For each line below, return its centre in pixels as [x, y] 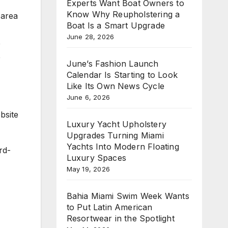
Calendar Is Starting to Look [122, 75]
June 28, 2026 [90, 36]
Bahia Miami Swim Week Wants [128, 196]
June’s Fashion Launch [112, 63]
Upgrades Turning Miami [115, 135]
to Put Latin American [109, 207]
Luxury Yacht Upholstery [117, 124]
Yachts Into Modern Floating [123, 146]
